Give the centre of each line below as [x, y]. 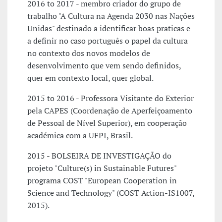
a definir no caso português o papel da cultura [108, 41]
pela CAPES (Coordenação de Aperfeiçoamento [110, 111]
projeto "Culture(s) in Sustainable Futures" [102, 168]
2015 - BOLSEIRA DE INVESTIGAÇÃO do [99, 156]
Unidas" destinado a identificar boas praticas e [109, 28]
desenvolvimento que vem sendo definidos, [104, 66]
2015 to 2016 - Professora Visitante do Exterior [111, 98]
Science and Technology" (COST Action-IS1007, [111, 193]
